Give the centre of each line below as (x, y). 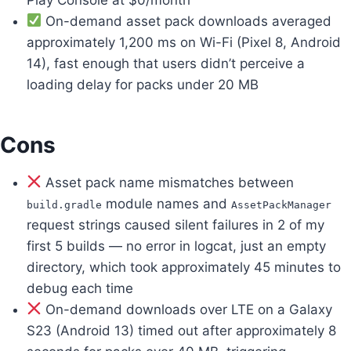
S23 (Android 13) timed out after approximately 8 (181, 330)
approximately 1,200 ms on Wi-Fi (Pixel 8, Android (184, 42)
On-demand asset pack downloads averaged (187, 21)
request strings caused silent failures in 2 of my (175, 224)
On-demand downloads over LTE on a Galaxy (187, 309)
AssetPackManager (281, 204)
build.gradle (64, 204)
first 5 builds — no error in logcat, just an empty (176, 246)
